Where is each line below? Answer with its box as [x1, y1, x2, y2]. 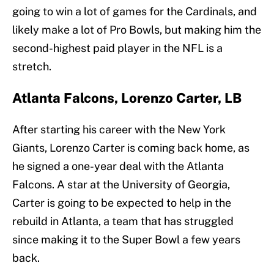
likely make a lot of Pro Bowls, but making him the [12, 23, 261, 37]
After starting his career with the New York [12, 123, 226, 136]
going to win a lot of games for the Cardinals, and [12, 5, 257, 18]
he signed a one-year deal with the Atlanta [12, 160, 224, 173]
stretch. [12, 60, 51, 73]
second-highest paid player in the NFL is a [12, 42, 223, 55]
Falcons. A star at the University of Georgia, [12, 178, 230, 191]
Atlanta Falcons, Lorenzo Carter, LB [12, 90, 242, 106]
